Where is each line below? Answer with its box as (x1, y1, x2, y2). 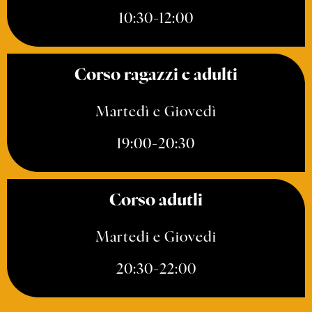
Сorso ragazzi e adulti (75, 68, 237, 84)
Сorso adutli (109, 193, 203, 210)
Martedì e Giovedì (95, 105, 217, 120)
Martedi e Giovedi (95, 231, 217, 245)
